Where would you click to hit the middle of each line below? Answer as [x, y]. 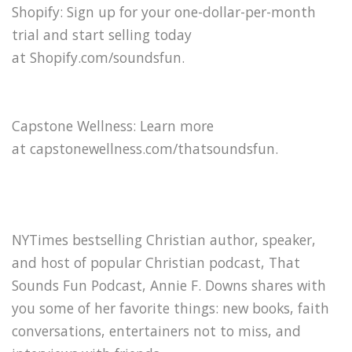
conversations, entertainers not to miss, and [156, 330]
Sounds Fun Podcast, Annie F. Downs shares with [169, 285]
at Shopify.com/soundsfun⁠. [98, 57]
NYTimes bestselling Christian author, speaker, [164, 239]
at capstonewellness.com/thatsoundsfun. [145, 148]
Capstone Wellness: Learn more [113, 125]
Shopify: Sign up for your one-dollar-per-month [164, 11]
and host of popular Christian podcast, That [156, 262]
